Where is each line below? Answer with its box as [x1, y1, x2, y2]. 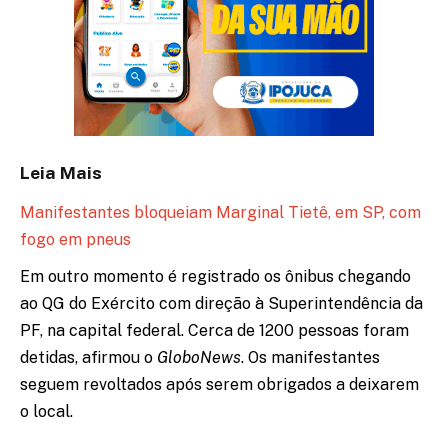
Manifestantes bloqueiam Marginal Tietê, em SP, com [20, 203, 421, 223]
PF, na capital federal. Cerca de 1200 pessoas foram [20, 321, 409, 341]
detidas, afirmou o [20, 348, 157, 368]
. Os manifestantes [241, 348, 380, 368]
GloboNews [157, 348, 241, 368]
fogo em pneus [20, 230, 131, 250]
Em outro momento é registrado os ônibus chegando [20, 267, 411, 287]
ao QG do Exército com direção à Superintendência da [20, 294, 423, 314]
